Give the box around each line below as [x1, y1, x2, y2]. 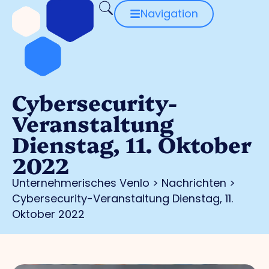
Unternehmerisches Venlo [12, 175, 150, 191]
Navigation [140, 6, 198, 21]
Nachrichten [162, 175, 226, 191]
